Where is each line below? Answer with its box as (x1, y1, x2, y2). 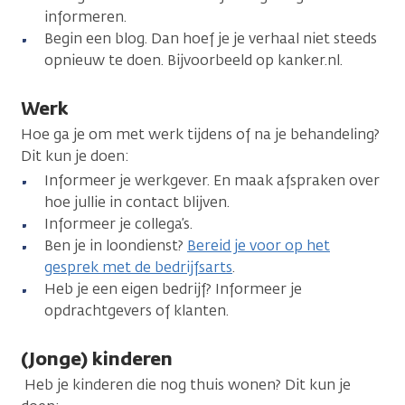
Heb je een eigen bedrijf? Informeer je (44, 278, 302, 298)
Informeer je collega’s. (44, 213, 193, 233)
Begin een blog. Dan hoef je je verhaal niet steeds (44, 28, 377, 48)
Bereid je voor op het (187, 235, 330, 255)
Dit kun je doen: (21, 146, 129, 165)
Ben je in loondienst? (44, 235, 187, 255)
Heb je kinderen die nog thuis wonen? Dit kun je (24, 374, 351, 394)
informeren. (44, 6, 127, 26)
